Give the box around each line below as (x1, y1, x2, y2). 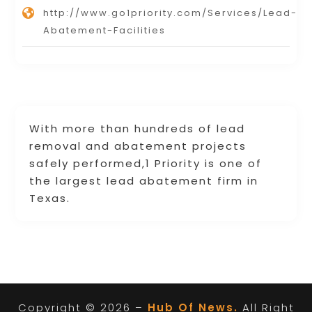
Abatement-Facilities (43, 23, 166, 37)
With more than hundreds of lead (29, 120, 246, 136)
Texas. (29, 190, 71, 205)
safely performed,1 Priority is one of (29, 155, 263, 171)
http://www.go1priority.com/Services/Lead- (43, 6, 298, 19)
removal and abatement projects (29, 138, 247, 153)
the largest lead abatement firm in (29, 173, 259, 188)
